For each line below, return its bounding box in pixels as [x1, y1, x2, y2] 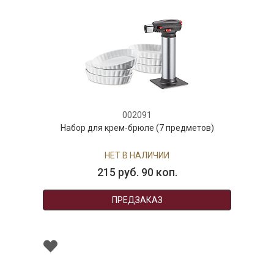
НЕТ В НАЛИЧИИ [104, 150, 169, 161]
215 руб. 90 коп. [96, 166, 177, 179]
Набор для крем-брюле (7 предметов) [59, 123, 213, 133]
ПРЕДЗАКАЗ [111, 195, 162, 206]
